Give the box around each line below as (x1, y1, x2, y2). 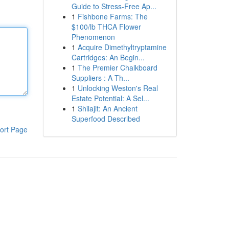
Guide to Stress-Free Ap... (71, 1, 156, 11)
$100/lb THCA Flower (71, 21, 141, 32)
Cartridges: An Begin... (71, 52, 145, 62)
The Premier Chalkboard (77, 62, 157, 73)
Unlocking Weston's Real (77, 83, 158, 93)
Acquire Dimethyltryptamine (77, 42, 167, 52)
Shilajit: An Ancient (77, 103, 138, 113)
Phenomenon (71, 32, 115, 42)
